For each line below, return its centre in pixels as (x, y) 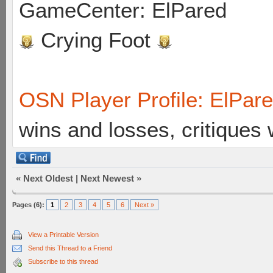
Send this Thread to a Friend (70, 248)
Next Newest (107, 178)
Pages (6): (28, 205)
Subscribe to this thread (63, 261)
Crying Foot (96, 40)
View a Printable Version (63, 235)
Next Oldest (48, 178)
